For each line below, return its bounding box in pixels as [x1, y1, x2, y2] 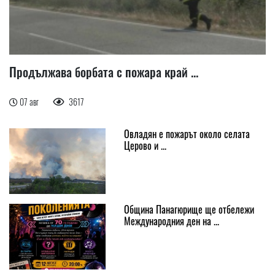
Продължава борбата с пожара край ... [9, 62, 198, 81]
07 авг [20, 95, 41, 108]
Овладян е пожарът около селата [123, 126, 250, 141]
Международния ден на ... [123, 213, 219, 228]
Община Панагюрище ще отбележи [123, 201, 254, 217]
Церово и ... [123, 137, 166, 153]
